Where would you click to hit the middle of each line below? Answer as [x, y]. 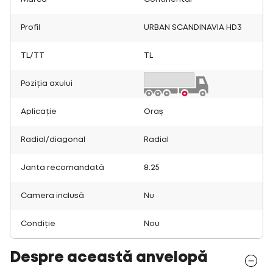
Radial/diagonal [53, 140]
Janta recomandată [62, 168]
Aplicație [39, 112]
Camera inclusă [52, 196]
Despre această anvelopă [109, 258]
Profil [30, 28]
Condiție [38, 224]
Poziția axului [47, 84]
